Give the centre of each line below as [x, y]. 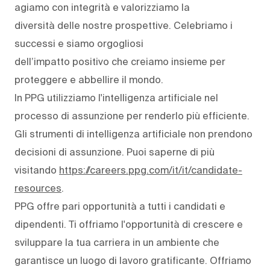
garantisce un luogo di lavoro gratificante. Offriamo [133, 260]
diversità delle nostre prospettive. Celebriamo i [124, 25]
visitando [37, 170]
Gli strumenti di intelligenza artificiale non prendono [133, 133]
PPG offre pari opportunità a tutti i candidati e [120, 206]
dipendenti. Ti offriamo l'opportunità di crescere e [129, 224]
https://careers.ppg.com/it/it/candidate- [151, 170]
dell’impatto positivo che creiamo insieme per [120, 61]
